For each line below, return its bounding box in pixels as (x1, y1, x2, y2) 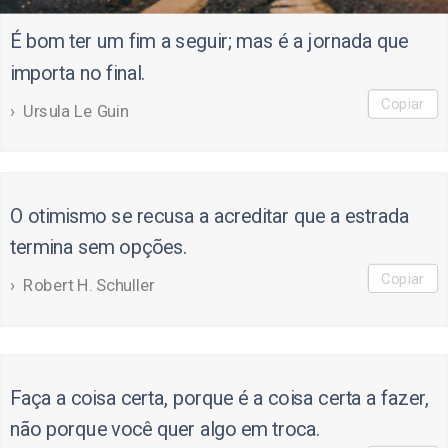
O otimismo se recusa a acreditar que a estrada (9, 203, 410, 228)
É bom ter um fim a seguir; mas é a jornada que (9, 29, 409, 54)
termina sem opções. (9, 235, 188, 260)
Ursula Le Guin (23, 100, 129, 121)
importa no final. (9, 60, 145, 85)
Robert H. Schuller (23, 274, 155, 295)
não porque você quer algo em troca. (9, 417, 321, 442)
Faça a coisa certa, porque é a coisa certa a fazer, (9, 385, 429, 410)
